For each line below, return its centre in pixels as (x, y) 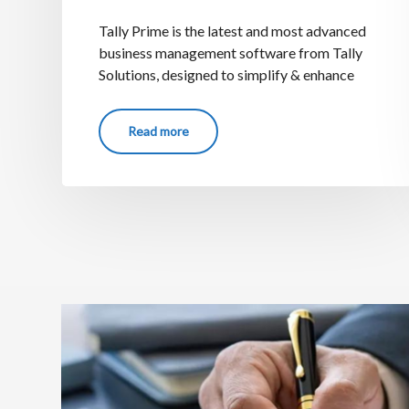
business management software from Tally (230, 52)
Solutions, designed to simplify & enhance (226, 74)
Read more (158, 131)
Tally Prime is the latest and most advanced (232, 30)
